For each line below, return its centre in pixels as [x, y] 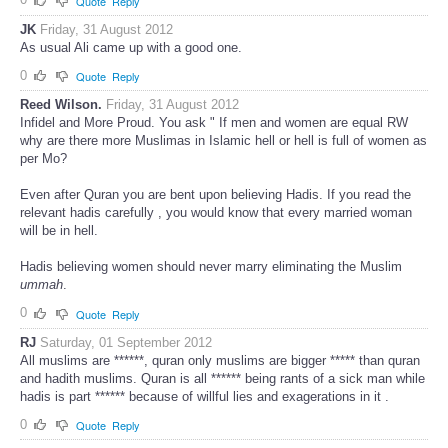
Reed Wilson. [61, 105]
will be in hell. [59, 231]
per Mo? [43, 159]
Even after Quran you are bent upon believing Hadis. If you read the [215, 195]
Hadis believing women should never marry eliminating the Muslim [211, 267]
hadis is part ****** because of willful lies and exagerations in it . [204, 396]
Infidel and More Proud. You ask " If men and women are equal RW [214, 123]
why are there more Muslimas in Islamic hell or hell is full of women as [223, 141]
